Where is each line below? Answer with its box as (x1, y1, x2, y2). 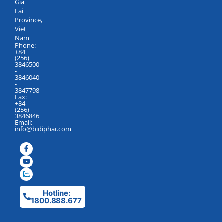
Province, (15, 15, 42, 24)
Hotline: (42, 188, 70, 198)
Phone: (15, 40, 36, 50)
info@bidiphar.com (15, 124, 71, 133)
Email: (15, 117, 32, 127)
